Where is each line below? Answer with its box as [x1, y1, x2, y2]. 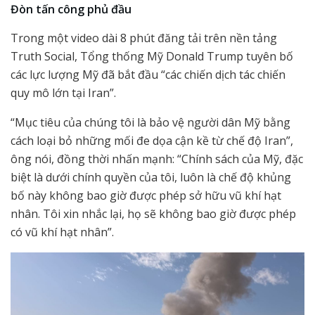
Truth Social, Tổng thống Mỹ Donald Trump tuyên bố [11, 48, 293, 64]
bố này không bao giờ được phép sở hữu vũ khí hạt [11, 187, 281, 203]
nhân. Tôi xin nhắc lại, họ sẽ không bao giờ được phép [11, 205, 296, 221]
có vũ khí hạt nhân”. [11, 224, 114, 240]
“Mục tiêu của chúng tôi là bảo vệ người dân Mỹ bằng [11, 114, 290, 130]
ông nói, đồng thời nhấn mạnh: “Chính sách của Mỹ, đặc [11, 150, 303, 167]
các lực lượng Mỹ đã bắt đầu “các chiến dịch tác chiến [11, 66, 285, 82]
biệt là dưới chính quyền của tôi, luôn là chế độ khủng [11, 169, 291, 185]
